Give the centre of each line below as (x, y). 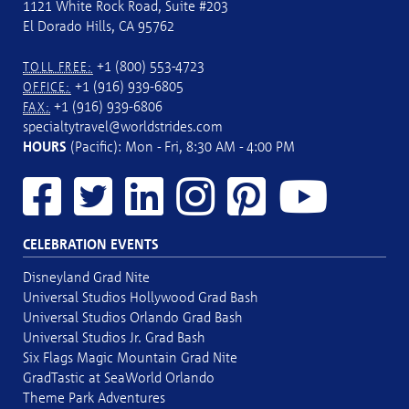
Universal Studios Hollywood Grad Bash (141, 297)
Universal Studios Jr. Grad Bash (114, 337)
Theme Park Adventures (94, 397)
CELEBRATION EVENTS (91, 244)
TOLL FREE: (58, 66)
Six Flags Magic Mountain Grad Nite (130, 357)
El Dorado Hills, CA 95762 (99, 26)
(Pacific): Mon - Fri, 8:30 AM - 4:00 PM (181, 146)
